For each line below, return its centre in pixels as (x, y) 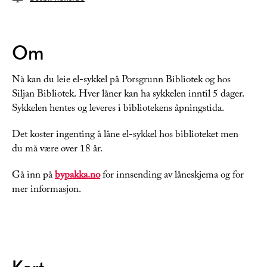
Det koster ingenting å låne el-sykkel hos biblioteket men (125, 136)
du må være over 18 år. (57, 150)
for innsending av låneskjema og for (172, 176)
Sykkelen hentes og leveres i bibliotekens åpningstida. (118, 110)
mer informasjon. (46, 191)
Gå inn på (33, 176)
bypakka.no (77, 176)
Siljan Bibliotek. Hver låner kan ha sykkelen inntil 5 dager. (128, 95)
